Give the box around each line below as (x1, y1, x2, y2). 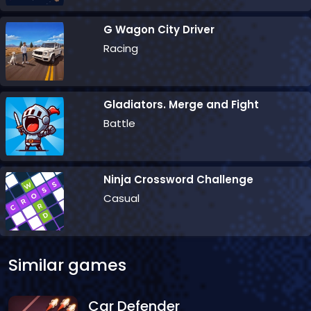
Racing (103, 40, 139, 56)
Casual (103, 190, 140, 205)
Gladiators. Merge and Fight (103, 96, 260, 112)
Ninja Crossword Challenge (103, 171, 254, 187)
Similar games (8, 253, 126, 276)
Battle (103, 115, 136, 131)
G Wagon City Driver (103, 22, 215, 37)
